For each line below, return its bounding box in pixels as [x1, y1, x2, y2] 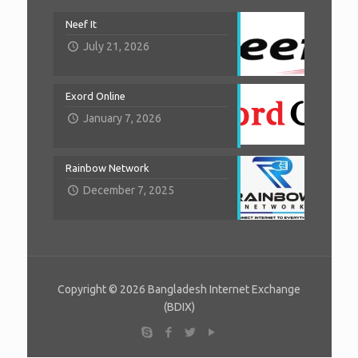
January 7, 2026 [82, 112, 161, 125]
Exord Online [66, 90, 125, 102]
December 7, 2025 [82, 184, 174, 197]
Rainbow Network [66, 162, 149, 174]
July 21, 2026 [82, 40, 149, 54]
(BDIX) [163, 300, 195, 314]
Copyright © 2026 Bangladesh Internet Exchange [58, 283, 300, 296]
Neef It [66, 18, 97, 30]
